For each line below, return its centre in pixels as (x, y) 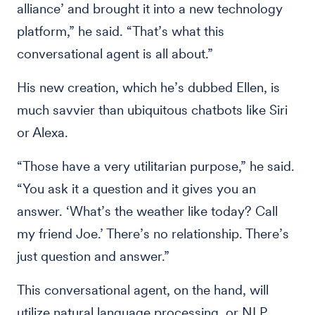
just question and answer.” (93, 256)
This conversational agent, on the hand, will (143, 290)
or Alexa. (43, 133)
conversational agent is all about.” (115, 54)
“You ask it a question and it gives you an (136, 189)
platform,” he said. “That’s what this (121, 31)
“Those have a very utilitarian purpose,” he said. (156, 166)
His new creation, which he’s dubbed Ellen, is (148, 88)
